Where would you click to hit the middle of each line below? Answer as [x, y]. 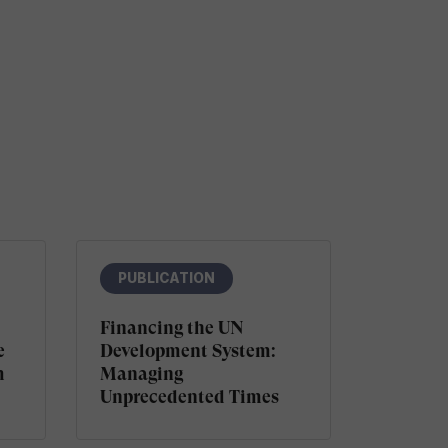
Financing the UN [171, 327]
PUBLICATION [166, 278]
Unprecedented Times [189, 396]
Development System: [187, 350]
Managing [141, 373]
